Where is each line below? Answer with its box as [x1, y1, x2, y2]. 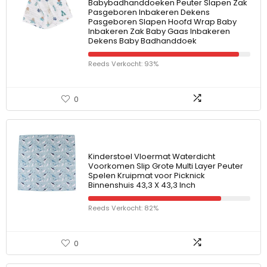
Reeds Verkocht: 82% [88, 203, 159, 213]
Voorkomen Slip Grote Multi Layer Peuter [88, 160, 243, 172]
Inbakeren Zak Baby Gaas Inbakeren [88, 26, 230, 37]
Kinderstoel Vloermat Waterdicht [88, 151, 215, 162]
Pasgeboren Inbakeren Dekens [88, 7, 210, 18]
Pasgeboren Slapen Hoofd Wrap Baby [88, 16, 237, 27]
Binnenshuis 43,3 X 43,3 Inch [88, 179, 195, 191]
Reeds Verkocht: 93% [88, 59, 159, 69]
